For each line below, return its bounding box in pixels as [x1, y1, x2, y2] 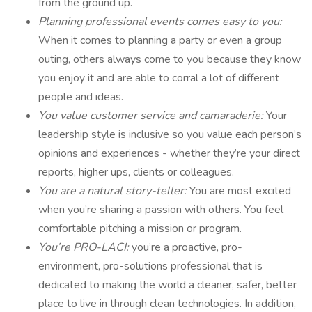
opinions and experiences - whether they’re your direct [38, 146, 300, 161]
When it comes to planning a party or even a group [38, 33, 282, 48]
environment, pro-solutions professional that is [38, 258, 263, 274]
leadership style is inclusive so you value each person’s [38, 127, 302, 142]
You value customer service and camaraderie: [38, 108, 266, 123]
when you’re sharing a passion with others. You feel [38, 202, 283, 217]
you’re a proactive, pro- [132, 240, 242, 255]
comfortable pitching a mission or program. [38, 221, 244, 236]
